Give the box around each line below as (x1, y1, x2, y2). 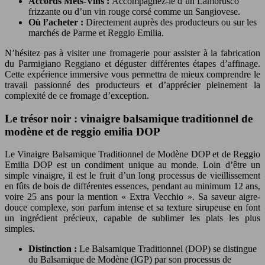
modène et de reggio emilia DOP (5, 125, 160, 138)
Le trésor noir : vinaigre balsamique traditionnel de (5, 112, 253, 125)
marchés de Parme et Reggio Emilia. (28, 27, 164, 38)
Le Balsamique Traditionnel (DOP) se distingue (79, 244, 257, 254)
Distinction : (28, 244, 79, 254)
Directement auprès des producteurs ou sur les (86, 17, 257, 27)
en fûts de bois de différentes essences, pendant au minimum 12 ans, (5, 181, 260, 192)
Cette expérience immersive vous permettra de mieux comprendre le (5, 69, 260, 79)
